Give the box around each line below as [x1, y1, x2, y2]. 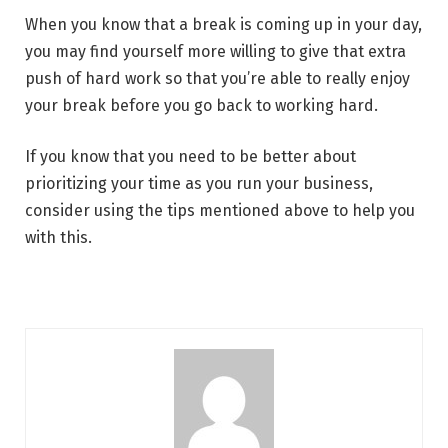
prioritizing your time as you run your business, [25, 174, 373, 194]
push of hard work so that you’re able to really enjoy [25, 68, 410, 88]
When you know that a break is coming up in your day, [25, 14, 422, 34]
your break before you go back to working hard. [25, 95, 378, 115]
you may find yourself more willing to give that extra [25, 41, 406, 61]
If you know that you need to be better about [25, 147, 356, 167]
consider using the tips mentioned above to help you [25, 201, 415, 221]
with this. [25, 228, 92, 248]
